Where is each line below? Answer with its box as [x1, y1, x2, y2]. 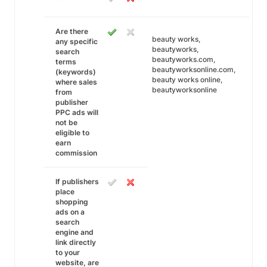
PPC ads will [55, 108, 98, 117]
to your [55, 248, 80, 257]
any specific [55, 37, 98, 46]
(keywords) [55, 67, 96, 76]
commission [55, 148, 97, 157]
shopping [55, 197, 88, 206]
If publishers [55, 177, 99, 186]
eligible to [55, 128, 89, 137]
